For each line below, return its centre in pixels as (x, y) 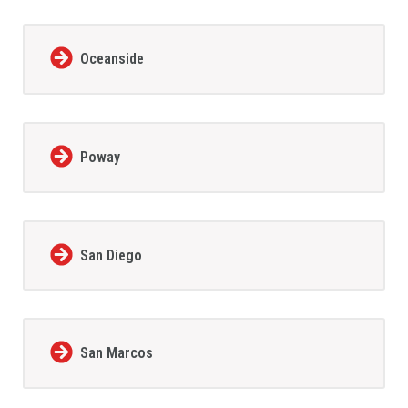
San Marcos (116, 353)
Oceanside (112, 58)
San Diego (111, 255)
